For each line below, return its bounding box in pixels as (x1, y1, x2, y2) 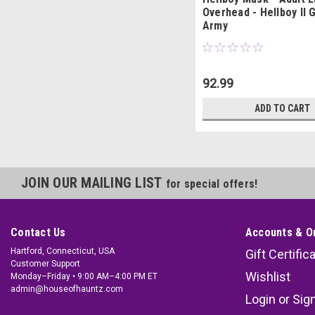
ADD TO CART (255, 103, 311, 115)
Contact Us (11, 226, 66, 240)
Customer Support (11, 259, 80, 269)
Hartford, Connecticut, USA (11, 246, 115, 257)
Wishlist (245, 269, 290, 285)
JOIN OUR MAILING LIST (21, 174, 166, 192)
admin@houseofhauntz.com (11, 284, 123, 295)
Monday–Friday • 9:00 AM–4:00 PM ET (11, 271, 157, 282)
